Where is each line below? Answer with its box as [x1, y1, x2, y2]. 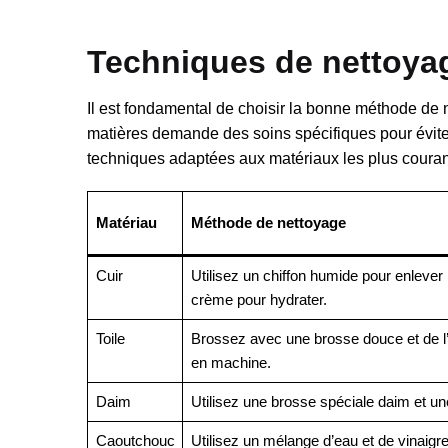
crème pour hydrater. [190, 290, 327, 308]
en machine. [190, 353, 271, 371]
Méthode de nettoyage [190, 213, 346, 231]
